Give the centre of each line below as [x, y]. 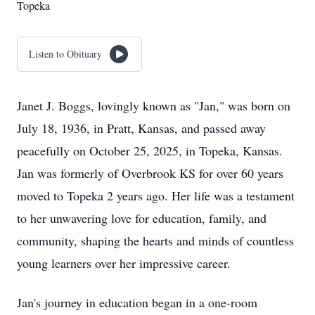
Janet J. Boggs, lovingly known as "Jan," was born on [154, 105]
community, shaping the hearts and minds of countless [155, 240]
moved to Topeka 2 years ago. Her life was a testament [156, 195]
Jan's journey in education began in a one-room [137, 302]
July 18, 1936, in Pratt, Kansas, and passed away [141, 128]
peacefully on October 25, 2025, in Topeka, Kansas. [150, 150]
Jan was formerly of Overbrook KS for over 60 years [150, 173]
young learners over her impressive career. [124, 263]
